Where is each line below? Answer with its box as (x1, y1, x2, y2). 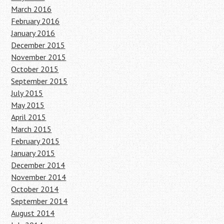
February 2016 (11, 15, 60, 26)
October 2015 (11, 63, 59, 74)
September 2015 (11, 75, 68, 86)
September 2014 (11, 195, 68, 206)
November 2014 (11, 171, 66, 182)
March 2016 (11, 3, 52, 14)
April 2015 (11, 111, 46, 122)
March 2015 (11, 123, 52, 134)
